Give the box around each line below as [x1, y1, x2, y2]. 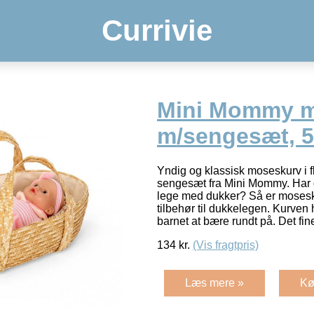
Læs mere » [185, 276, 244, 289]
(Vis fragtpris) [193, 238, 259, 251]
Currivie [102, 14, 212, 47]
